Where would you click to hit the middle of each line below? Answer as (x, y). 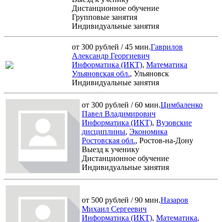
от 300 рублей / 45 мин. (111, 47)
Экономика (148, 131)
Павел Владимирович (119, 113)
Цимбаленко (182, 105)
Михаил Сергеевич (114, 209)
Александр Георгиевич (111, 55)
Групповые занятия (105, 17)
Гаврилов (167, 47)
